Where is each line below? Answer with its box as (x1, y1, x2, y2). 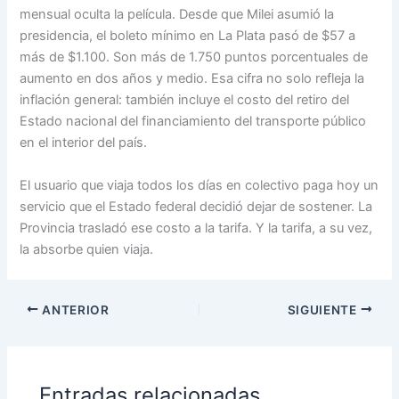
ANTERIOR (38, 302, 110, 317)
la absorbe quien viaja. (20, 240, 154, 257)
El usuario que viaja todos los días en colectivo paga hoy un (20, 176, 379, 193)
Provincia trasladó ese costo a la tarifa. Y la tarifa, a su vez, (20, 219, 373, 236)
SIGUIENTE (287, 302, 361, 317)
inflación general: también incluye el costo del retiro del (20, 92, 350, 109)
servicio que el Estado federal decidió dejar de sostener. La (20, 198, 373, 215)
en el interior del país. (20, 134, 148, 151)
